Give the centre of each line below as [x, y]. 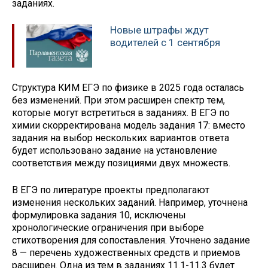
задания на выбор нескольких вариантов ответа [121, 138]
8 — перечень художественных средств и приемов [126, 253]
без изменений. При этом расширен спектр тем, [118, 100]
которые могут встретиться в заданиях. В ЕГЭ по [121, 113]
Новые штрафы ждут [159, 30]
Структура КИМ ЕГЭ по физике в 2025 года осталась [128, 88]
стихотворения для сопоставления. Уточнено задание [131, 240]
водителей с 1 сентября [165, 42]
